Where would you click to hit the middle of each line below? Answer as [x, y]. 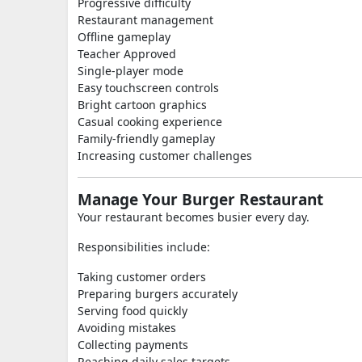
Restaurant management [145, 20]
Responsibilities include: [144, 247]
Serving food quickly [133, 311]
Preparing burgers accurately [158, 294]
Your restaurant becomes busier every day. [194, 217]
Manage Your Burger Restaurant [200, 200]
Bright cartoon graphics [142, 105]
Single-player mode [130, 71]
